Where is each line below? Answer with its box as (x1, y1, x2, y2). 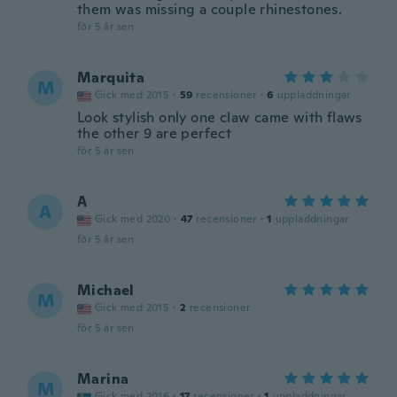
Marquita (77, 68, 145, 87)
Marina (77, 370, 129, 388)
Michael (77, 281, 135, 300)
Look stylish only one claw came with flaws (77, 108, 362, 127)
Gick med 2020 (95, 212, 171, 226)
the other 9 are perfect (77, 124, 232, 143)
